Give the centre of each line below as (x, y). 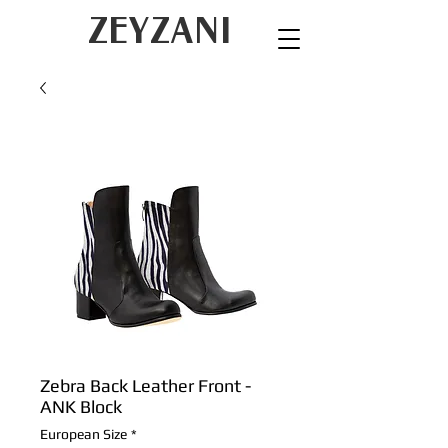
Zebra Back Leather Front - (145, 385)
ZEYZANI (160, 29)
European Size (83, 434)
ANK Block (81, 406)
